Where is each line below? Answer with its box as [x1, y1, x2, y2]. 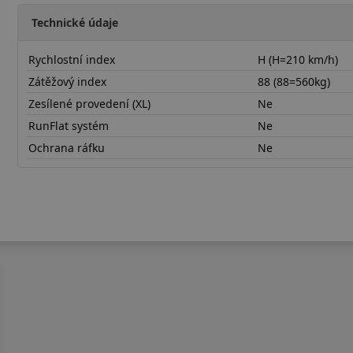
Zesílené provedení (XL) [28, 95, 151, 111]
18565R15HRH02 [17, 179, 104, 195]
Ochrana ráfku [28, 139, 106, 155]
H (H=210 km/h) [258, 51, 339, 67]
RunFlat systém [28, 117, 110, 133]
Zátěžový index [28, 73, 107, 89]
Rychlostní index [28, 51, 116, 67]
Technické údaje [32, 14, 119, 30]
